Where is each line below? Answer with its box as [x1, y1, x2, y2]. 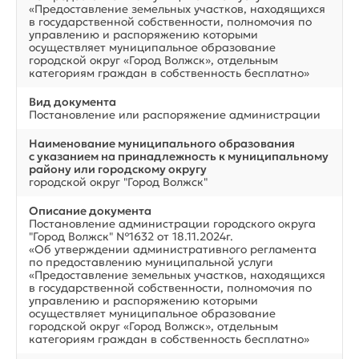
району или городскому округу [29, 161, 207, 176]
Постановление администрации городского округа [29, 216, 316, 231]
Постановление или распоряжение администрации [29, 107, 321, 122]
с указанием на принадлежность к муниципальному [29, 148, 329, 163]
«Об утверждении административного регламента [29, 241, 317, 256]
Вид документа [29, 94, 116, 109]
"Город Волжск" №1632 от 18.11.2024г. [29, 228, 233, 244]
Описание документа [29, 203, 151, 218]
